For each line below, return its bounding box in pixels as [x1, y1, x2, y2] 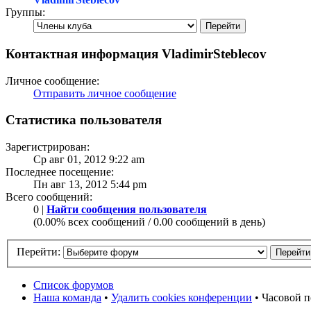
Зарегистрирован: [6, 141, 90, 153]
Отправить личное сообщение [33, 87, 176, 99]
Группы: [6, 6, 45, 19]
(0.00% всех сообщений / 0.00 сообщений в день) [33, 216, 265, 228]
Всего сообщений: [6, 191, 92, 203]
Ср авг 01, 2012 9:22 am [33, 153, 144, 166]
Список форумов [33, 278, 114, 291]
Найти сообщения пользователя [47, 203, 207, 216]
